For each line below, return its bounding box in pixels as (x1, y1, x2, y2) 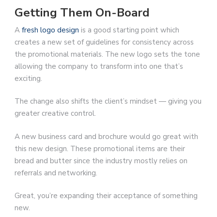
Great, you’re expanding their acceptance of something (15, 191, 198, 201)
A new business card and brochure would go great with (15, 131, 198, 141)
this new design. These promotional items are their (15, 143, 185, 154)
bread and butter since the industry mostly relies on (15, 155, 187, 166)
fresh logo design (22, 25, 79, 35)
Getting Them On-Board (15, 4, 150, 20)
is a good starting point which (79, 25, 179, 35)
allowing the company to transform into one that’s (15, 61, 183, 71)
